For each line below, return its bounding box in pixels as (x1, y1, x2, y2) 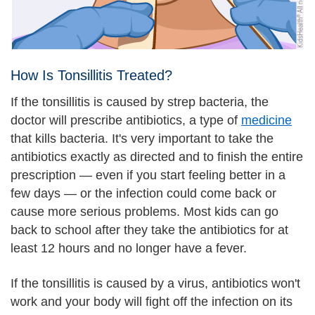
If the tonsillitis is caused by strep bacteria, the (11, 94, 269, 109)
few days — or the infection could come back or (11, 186, 276, 200)
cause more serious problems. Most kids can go (11, 204, 278, 219)
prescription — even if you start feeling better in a (11, 167, 285, 182)
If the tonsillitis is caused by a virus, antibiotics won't (11, 276, 300, 290)
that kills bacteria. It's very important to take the (11, 131, 274, 146)
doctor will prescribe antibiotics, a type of (11, 112, 241, 127)
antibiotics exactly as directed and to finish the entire (11, 149, 303, 164)
